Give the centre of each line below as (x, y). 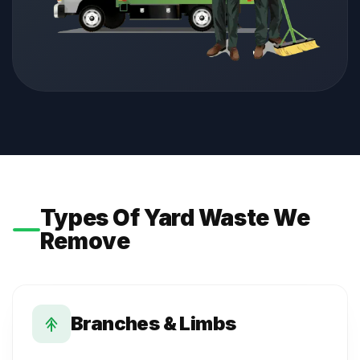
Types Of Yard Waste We (175, 217)
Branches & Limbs (153, 323)
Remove (85, 241)
